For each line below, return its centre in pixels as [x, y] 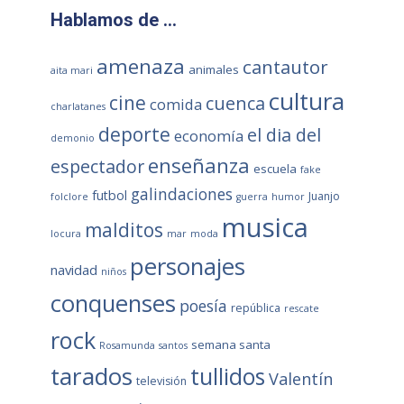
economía [208, 136]
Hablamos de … [113, 20]
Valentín [300, 379]
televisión [161, 381]
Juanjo [324, 196]
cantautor [285, 67]
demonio [72, 138]
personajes [187, 266]
